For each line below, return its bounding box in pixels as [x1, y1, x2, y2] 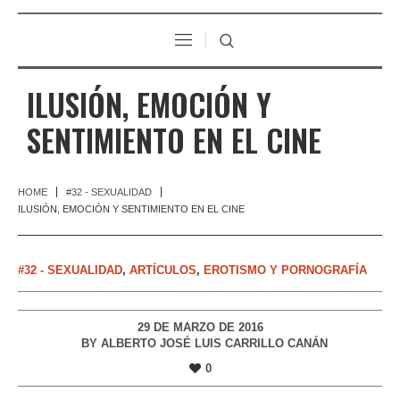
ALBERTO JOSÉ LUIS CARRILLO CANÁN [101, 336, 328, 350]
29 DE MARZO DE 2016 [137, 320, 263, 334]
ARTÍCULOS [129, 262, 196, 277]
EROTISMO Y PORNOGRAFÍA [204, 262, 367, 277]
